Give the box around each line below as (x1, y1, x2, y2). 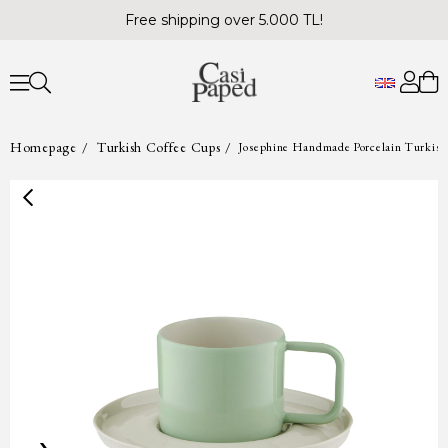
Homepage (10, 138, 77, 156)
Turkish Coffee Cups (97, 138, 221, 156)
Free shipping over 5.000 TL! (125, 11, 323, 29)
